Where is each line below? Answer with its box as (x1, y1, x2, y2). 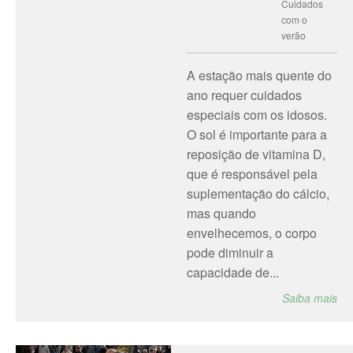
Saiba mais (282, 290, 337, 306)
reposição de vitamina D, (186, 145, 325, 163)
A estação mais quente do (186, 66, 332, 84)
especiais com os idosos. (186, 106, 327, 124)
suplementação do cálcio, (186, 184, 329, 203)
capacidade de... (186, 263, 279, 281)
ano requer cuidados (186, 86, 302, 104)
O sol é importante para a (186, 125, 327, 143)
